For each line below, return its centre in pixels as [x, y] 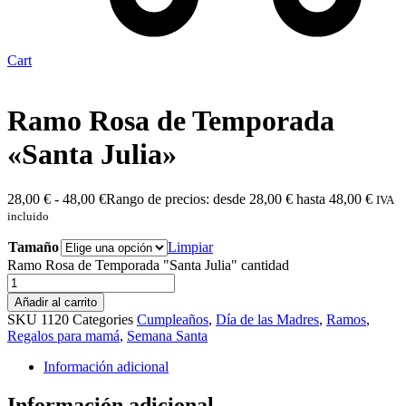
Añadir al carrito [56, 302]
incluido [28, 216]
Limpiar [190, 246]
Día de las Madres [267, 319]
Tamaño [34, 246]
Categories [103, 319]
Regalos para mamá [63, 335]
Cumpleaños [173, 319]
